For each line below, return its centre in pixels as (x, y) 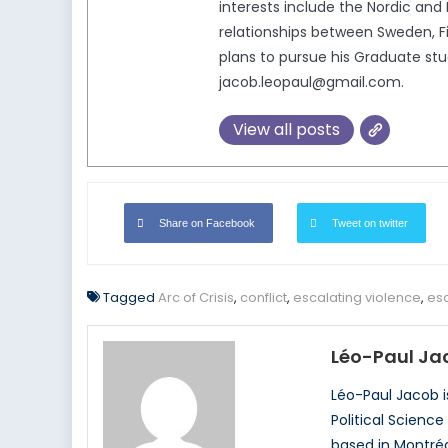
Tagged (130, 298)
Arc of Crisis (196, 298)
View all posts (286, 130)
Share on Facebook (207, 223)
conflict (263, 298)
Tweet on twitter (370, 223)
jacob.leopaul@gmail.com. (311, 82)
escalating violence (357, 298)
